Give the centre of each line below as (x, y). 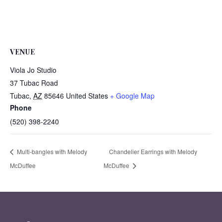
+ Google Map (132, 96)
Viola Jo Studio (33, 70)
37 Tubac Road (34, 83)
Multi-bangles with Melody (51, 151)
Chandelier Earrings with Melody (153, 151)
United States (87, 96)
